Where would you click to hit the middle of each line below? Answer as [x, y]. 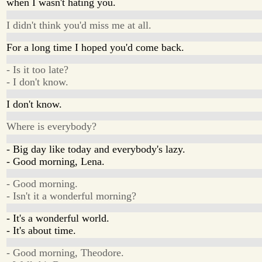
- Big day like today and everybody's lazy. [96, 149]
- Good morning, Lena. [56, 161]
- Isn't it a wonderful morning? [72, 196]
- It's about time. [42, 231]
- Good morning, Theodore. [65, 253]
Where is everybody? [52, 127]
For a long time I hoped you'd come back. [96, 47]
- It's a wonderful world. [58, 218]
